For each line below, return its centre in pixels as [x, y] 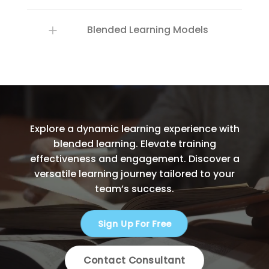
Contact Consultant [134, 260]
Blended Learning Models [148, 29]
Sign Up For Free [134, 223]
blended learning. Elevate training [134, 144]
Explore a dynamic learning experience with [134, 128]
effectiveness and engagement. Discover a [134, 159]
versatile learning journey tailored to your [134, 174]
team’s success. [134, 189]
